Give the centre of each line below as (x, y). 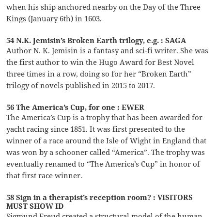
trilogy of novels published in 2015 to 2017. (81, 85)
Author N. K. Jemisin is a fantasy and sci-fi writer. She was (108, 50)
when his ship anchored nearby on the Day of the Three (104, 7)
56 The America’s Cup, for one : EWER (76, 107)
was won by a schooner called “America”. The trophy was (106, 152)
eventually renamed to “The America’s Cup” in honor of (103, 163)
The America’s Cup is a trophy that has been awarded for (105, 117)
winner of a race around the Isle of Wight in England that (107, 140)
